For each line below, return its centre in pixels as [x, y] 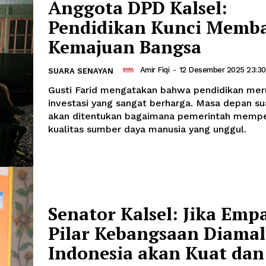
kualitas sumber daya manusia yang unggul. [147, 129]
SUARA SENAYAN [81, 71]
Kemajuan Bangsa [125, 47]
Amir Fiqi [154, 70]
